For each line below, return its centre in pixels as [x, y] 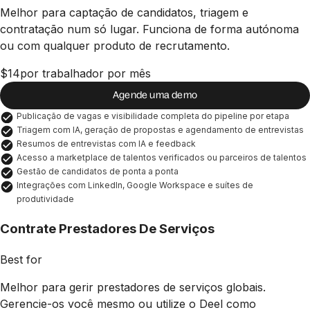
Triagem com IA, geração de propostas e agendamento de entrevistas [160, 129]
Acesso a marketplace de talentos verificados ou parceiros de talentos [162, 157]
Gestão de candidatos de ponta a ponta [98, 171]
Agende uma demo [155, 95]
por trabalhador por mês [85, 73]
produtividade [45, 199]
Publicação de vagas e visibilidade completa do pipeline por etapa [153, 116]
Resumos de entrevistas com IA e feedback [106, 143]
